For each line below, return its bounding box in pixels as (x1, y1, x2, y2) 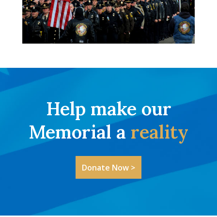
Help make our (46, 97, 171, 121)
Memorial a (29, 120, 131, 144)
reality (131, 120, 188, 144)
